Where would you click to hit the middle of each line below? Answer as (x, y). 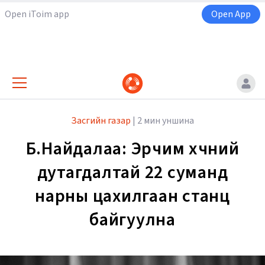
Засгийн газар (101, 121)
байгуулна (132, 220)
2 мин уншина (166, 121)
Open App (231, 14)
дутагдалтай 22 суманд (132, 173)
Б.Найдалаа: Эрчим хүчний (132, 149)
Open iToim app (37, 14)
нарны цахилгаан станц (132, 196)
